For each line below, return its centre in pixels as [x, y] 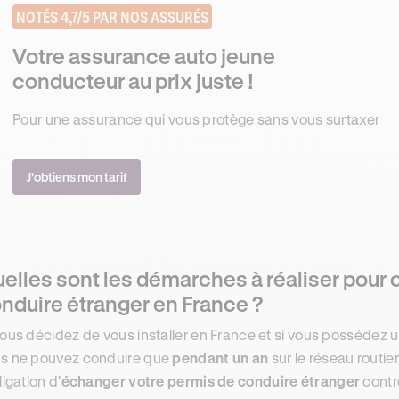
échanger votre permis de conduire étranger [211, 381]
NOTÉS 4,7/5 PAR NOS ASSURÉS [112, 17]
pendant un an [220, 358]
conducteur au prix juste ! [133, 81]
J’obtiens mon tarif [77, 177]
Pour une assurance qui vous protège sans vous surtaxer [196, 119]
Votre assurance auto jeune [144, 56]
